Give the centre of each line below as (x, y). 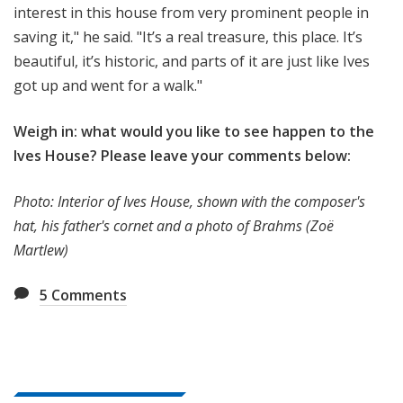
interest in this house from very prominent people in (191, 13)
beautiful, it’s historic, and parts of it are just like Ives (192, 62)
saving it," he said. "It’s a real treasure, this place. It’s (188, 37)
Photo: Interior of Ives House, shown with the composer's (189, 202)
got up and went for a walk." (108, 86)
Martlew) (41, 251)
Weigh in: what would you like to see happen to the (194, 132)
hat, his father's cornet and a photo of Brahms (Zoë (174, 226)
